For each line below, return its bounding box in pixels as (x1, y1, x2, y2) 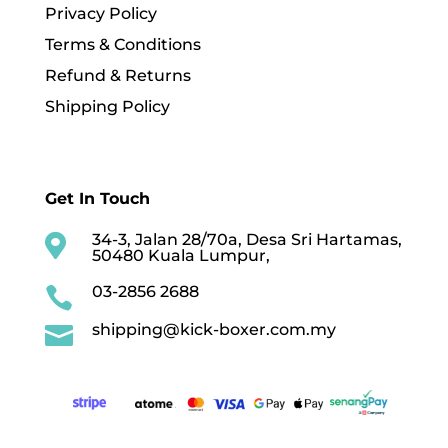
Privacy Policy (44, 4, 157, 24)
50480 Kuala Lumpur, (91, 246, 270, 266)
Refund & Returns (44, 66, 191, 86)
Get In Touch (44, 189, 150, 209)
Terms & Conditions (44, 35, 201, 55)
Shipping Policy (44, 97, 170, 117)
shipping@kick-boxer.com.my (91, 320, 336, 340)
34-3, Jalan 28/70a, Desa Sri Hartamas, (91, 230, 402, 250)
